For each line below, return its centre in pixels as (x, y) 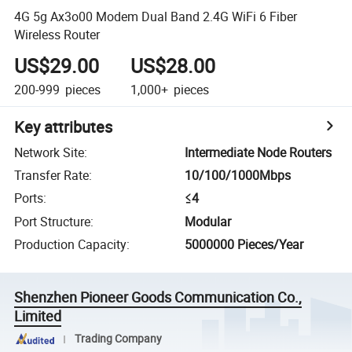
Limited (38, 316)
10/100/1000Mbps (238, 176)
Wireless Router (57, 34)
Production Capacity (71, 245)
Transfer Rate (52, 176)
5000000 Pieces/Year (244, 245)
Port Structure (53, 221)
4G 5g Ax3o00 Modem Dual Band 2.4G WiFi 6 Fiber (156, 16)
